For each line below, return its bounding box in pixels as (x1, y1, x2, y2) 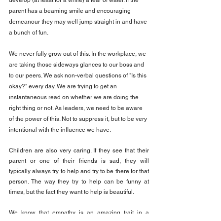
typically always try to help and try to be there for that (9, 168, 149, 175)
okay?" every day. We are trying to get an (9, 83, 118, 90)
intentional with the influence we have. (9, 126, 111, 134)
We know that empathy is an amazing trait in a (9, 209, 149, 217)
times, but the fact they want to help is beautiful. (9, 188, 134, 196)
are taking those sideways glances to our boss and (9, 61, 146, 69)
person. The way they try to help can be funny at (9, 178, 149, 185)
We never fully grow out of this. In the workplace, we (9, 50, 147, 58)
